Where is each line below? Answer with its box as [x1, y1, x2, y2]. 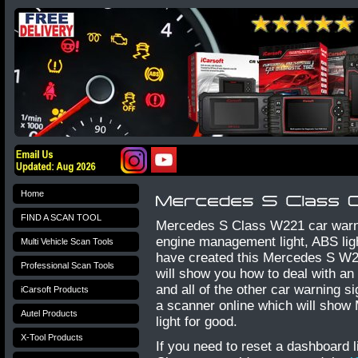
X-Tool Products [21, 332, 83, 342]
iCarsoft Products [21, 284, 89, 294]
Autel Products [21, 308, 78, 318]
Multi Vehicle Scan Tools [21, 237, 113, 246]
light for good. [156, 314, 237, 329]
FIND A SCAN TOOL [21, 213, 101, 222]
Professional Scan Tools [21, 261, 114, 270]
